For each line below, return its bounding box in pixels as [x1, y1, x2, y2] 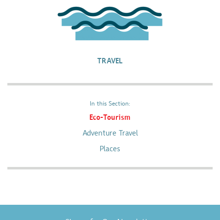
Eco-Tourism [89, 114, 131, 122]
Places [100, 145, 120, 154]
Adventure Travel [82, 130, 138, 138]
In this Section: [90, 101, 130, 107]
